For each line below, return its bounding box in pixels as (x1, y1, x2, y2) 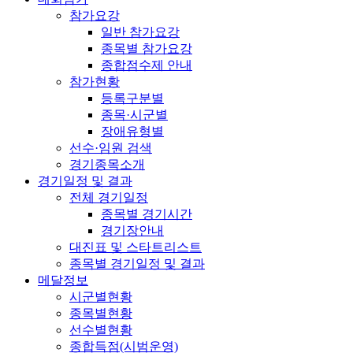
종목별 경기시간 (101, 206, 192, 221)
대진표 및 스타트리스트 (69, 240, 202, 254)
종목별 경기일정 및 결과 (69, 256, 205, 270)
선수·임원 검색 (69, 140, 152, 154)
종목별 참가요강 (101, 41, 192, 55)
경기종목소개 (69, 157, 145, 171)
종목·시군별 (101, 107, 168, 121)
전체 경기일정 (69, 190, 148, 204)
